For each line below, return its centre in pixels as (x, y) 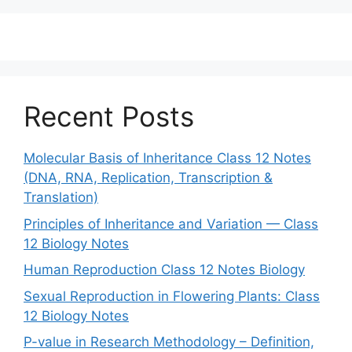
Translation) (61, 197)
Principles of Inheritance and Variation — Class (171, 224)
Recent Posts (109, 116)
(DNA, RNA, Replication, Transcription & (148, 178)
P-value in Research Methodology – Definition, (169, 342)
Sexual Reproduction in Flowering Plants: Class (172, 296)
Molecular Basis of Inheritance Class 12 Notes (167, 158)
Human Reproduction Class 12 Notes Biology (164, 269)
